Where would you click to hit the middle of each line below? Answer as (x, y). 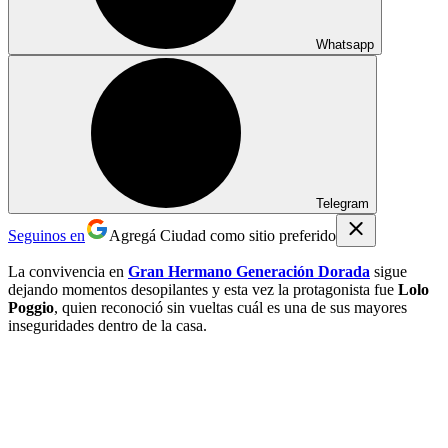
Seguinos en (46, 235)
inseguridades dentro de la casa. (107, 325)
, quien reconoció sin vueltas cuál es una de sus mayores (230, 307)
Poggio (31, 307)
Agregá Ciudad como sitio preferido (222, 235)
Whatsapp (345, 44)
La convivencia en (68, 271)
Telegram (342, 203)
